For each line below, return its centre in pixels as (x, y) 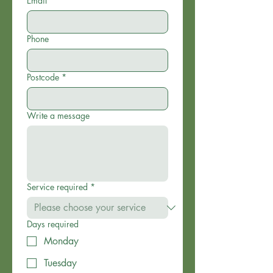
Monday (61, 241)
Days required (53, 224)
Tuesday (60, 263)
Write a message (58, 115)
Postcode (43, 77)
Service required (57, 187)
